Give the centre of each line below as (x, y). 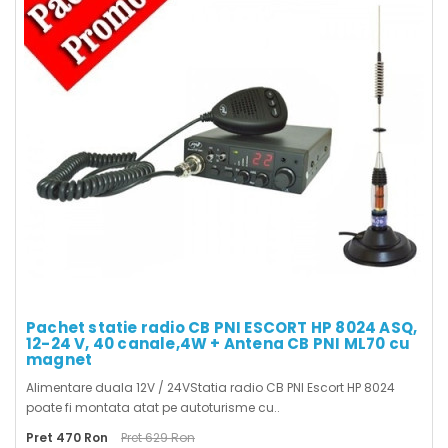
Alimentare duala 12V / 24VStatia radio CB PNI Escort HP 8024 (210, 388)
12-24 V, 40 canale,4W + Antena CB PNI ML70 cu (218, 344)
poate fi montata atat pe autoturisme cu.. (153, 408)
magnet (59, 360)
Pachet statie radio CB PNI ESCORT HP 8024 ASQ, (222, 328)
